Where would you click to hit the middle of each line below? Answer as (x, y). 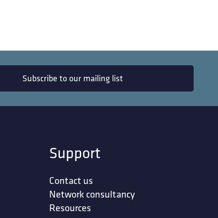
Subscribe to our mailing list (73, 78)
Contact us (71, 181)
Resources (70, 208)
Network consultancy (92, 194)
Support (75, 152)
